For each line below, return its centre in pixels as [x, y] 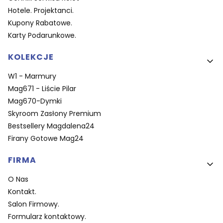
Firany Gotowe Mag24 [46, 139]
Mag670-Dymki [35, 101]
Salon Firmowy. [34, 204]
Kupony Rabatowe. [40, 23]
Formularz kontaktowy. [47, 217]
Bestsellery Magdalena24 [51, 126]
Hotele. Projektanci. [41, 11]
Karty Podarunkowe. [42, 36]
